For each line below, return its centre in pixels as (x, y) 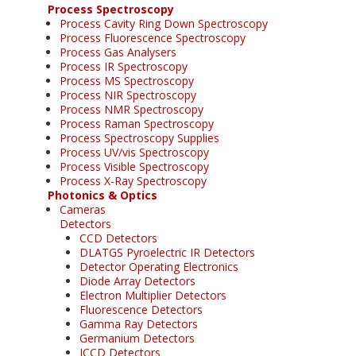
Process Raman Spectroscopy (137, 123)
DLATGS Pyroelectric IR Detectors (167, 252)
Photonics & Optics (103, 195)
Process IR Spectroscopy (124, 66)
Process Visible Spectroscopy (134, 166)
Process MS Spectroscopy (127, 80)
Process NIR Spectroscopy (128, 95)
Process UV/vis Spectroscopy (134, 152)
